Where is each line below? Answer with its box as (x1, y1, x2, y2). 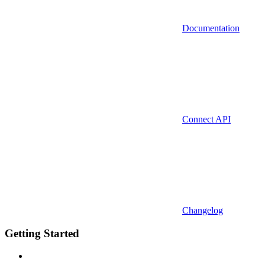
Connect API (182, 114, 231, 124)
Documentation (182, 22, 240, 33)
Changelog (182, 205, 223, 215)
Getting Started (5, 227, 79, 240)
